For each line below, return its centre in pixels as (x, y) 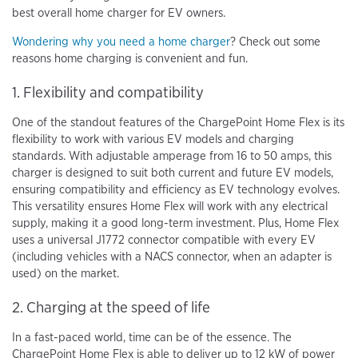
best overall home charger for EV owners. (119, 13)
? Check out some (275, 42)
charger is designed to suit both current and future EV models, (173, 173)
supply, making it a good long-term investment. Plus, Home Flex (175, 223)
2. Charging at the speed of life (111, 308)
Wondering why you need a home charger (121, 42)
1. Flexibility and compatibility (108, 93)
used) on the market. (66, 274)
